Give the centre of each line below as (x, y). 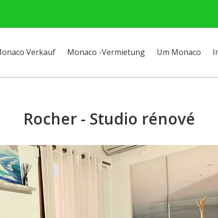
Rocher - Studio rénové (109, 118)
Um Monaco (179, 52)
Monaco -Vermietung (106, 52)
